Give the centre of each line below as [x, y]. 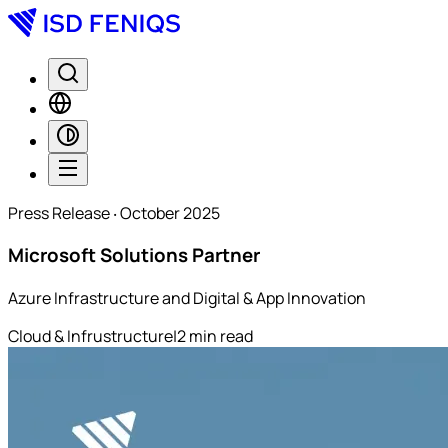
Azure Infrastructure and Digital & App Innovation [187, 297]
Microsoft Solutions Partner [134, 255]
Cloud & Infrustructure [90, 335]
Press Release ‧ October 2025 [114, 212]
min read [221, 335]
